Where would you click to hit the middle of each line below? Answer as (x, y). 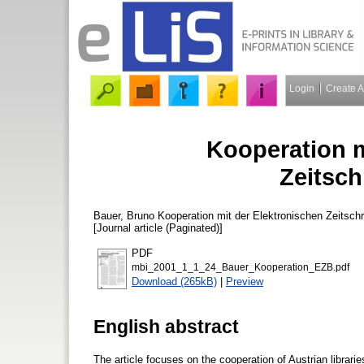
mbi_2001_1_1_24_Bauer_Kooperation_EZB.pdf (240, 267)
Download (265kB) (174, 281)
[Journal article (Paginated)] (158, 227)
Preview (245, 281)
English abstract (166, 326)
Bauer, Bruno (124, 215)
